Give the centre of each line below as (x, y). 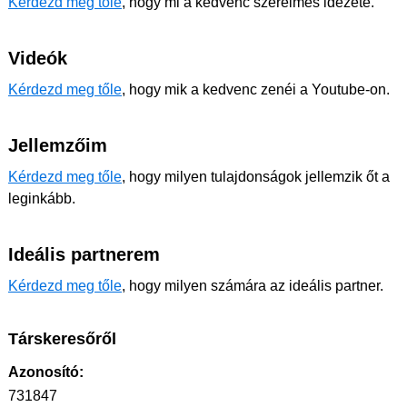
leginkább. (42, 199)
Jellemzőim (58, 145)
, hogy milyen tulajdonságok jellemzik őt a (256, 177)
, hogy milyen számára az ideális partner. (253, 286)
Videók (38, 58)
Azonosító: (46, 372)
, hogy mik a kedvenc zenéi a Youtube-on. (256, 89)
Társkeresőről (62, 339)
